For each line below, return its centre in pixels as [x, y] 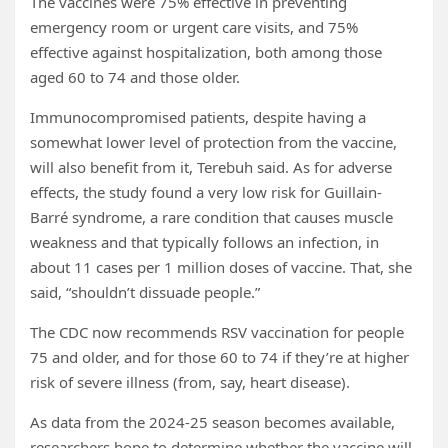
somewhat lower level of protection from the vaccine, [213, 142]
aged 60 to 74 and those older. [135, 77]
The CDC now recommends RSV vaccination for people [217, 332]
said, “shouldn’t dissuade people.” [145, 292]
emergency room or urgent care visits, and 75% [194, 27]
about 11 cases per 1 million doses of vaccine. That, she [221, 267]
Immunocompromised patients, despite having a [198, 117]
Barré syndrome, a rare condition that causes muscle [211, 217]
